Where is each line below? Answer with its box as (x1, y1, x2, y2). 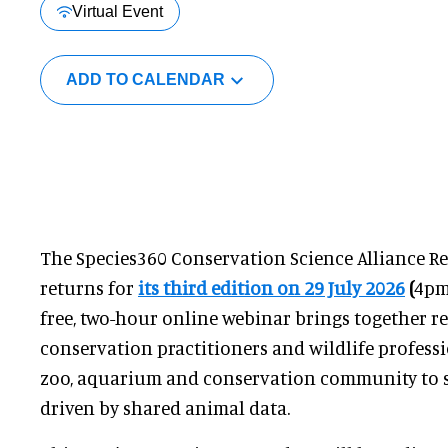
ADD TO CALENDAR (65, 71, 225, 88)
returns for (40, 276, 138, 300)
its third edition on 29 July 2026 (138, 276, 405, 300)
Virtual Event (72, 3, 163, 20)
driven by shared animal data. (40, 396, 290, 420)
